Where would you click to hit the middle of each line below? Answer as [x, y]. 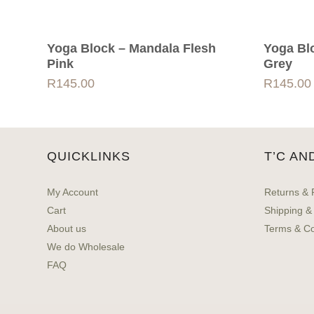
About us [67, 228]
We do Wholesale [86, 246]
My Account [73, 192]
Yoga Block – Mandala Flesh [132, 48]
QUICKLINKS [89, 156]
